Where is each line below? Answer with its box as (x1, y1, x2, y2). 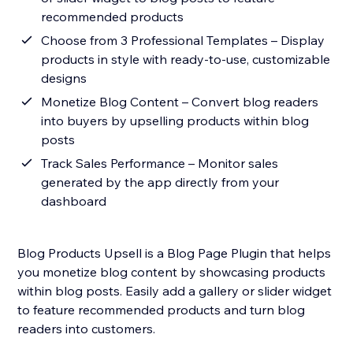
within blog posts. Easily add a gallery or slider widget (17, 283, 333, 299)
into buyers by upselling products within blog (41, 113, 310, 129)
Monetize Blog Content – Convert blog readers (41, 94, 319, 110)
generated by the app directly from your (41, 174, 280, 191)
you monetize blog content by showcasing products (17, 264, 326, 281)
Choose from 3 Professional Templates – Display (41, 32, 325, 49)
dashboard (41, 193, 107, 210)
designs (41, 70, 87, 87)
